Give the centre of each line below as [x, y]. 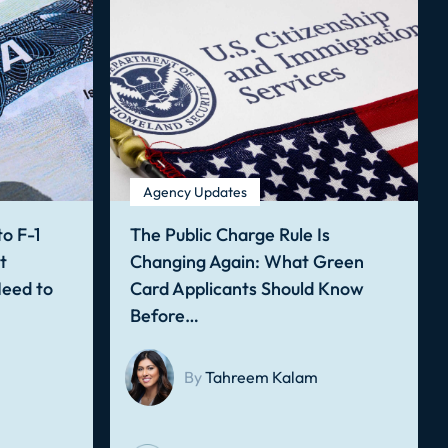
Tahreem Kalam [262, 377]
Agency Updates [194, 192]
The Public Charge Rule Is [229, 234]
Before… [164, 315]
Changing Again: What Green [246, 261]
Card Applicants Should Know [246, 288]
